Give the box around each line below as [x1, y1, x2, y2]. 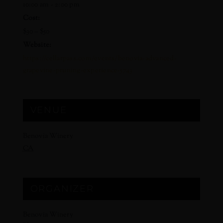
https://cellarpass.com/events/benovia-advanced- [22, 54, 177, 64]
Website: [22, 40, 52, 51]
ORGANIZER [30, 183, 94, 195]
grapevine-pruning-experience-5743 [22, 66, 133, 76]
